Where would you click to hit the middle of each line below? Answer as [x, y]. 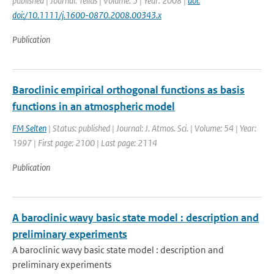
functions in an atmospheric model [94, 106]
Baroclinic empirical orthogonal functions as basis [128, 90]
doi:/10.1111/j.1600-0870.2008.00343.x [87, 15]
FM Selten [29, 128]
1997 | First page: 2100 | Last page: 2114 [85, 143]
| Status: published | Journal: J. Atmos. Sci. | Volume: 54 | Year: [151, 128]
